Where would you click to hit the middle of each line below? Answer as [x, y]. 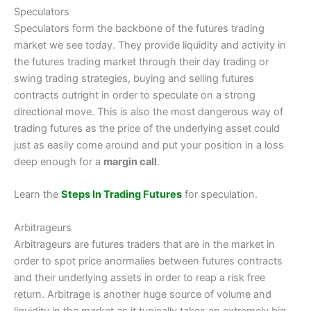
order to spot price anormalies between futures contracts [148, 261]
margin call [130, 161]
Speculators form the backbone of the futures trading [139, 28]
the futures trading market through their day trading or [141, 61]
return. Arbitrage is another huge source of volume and [143, 294]
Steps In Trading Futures [121, 195]
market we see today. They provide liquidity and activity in [150, 45]
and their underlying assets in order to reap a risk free [140, 277]
